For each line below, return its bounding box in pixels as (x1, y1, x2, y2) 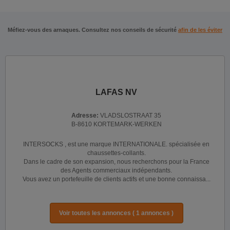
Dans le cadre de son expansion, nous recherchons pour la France (23, 158, 209, 165)
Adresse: (71, 112, 100, 119)
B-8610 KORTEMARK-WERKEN (71, 121, 162, 128)
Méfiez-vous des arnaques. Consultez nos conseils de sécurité (8, 27, 178, 33)
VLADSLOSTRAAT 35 (100, 112, 161, 119)
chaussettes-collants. (87, 149, 146, 157)
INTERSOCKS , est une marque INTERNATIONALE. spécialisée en (23, 141, 209, 148)
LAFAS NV (95, 88, 137, 97)
